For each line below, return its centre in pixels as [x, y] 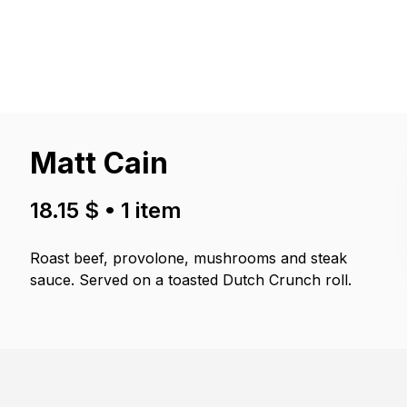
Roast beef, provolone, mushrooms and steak [189, 258]
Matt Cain [99, 163]
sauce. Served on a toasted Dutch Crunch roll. [191, 280]
